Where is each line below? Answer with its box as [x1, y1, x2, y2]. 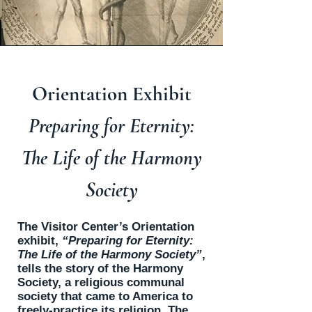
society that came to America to [17, 290, 193, 303]
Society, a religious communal [17, 276, 185, 289]
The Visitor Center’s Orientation [17, 220, 194, 233]
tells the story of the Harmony [17, 262, 183, 275]
